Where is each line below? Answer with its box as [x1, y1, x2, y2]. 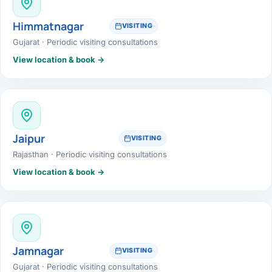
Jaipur [13, 131, 45, 146]
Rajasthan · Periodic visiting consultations [13, 149, 167, 159]
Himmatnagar [13, 18, 84, 33]
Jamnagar [13, 243, 64, 258]
